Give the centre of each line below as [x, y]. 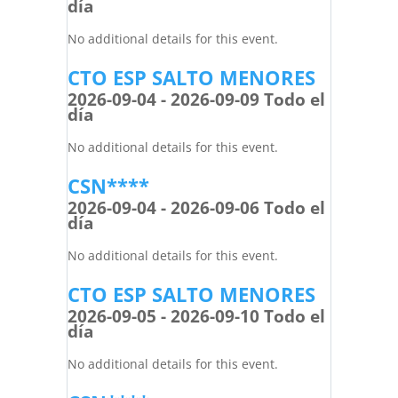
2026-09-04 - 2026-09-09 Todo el [196, 99]
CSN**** [108, 186]
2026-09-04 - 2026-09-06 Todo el [196, 208]
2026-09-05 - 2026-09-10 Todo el [196, 316]
